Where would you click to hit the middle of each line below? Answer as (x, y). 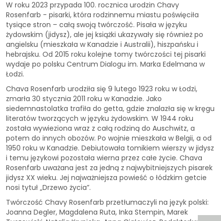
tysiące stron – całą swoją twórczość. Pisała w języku (96, 24)
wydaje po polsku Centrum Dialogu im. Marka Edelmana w (105, 64)
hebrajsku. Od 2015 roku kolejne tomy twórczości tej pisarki (106, 54)
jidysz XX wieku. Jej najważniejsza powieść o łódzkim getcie (106, 177)
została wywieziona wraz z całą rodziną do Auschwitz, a (100, 128)
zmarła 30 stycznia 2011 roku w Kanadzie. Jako (84, 98)
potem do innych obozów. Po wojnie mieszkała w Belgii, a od (109, 138)
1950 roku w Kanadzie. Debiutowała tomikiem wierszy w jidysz (110, 148)
